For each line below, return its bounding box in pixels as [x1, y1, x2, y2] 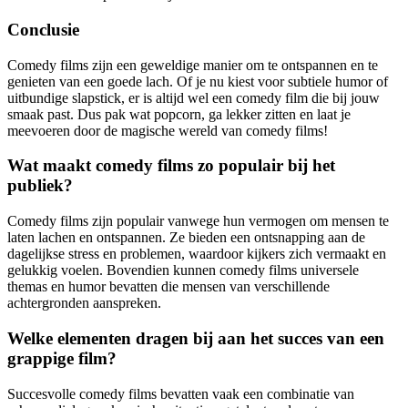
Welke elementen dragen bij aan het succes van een [7, 328, 384, 348]
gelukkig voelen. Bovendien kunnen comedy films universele [7, 262, 359, 279]
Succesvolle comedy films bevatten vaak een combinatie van [7, 385, 354, 402]
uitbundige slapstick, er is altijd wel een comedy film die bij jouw [7, 89, 380, 106]
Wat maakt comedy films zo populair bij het [7, 156, 335, 176]
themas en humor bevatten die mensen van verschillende [7, 279, 330, 295]
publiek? [7, 176, 73, 196]
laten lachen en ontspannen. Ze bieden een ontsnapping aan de [7, 229, 365, 246]
